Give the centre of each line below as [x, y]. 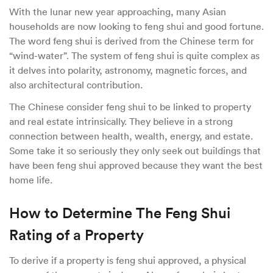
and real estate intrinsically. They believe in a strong [121, 121]
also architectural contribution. [77, 84]
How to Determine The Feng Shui [120, 212]
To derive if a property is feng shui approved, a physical [128, 260]
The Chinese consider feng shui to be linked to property [130, 106]
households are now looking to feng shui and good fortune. [136, 26]
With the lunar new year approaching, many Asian [118, 11]
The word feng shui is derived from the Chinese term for [132, 41]
